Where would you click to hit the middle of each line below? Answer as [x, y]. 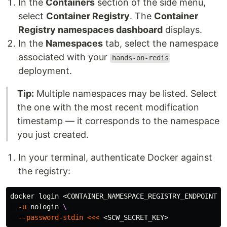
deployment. [45, 71]
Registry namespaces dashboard [90, 30]
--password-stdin [51, 218]
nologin [45, 207]
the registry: [44, 171]
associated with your [64, 57]
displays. [182, 30]
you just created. [53, 135]
